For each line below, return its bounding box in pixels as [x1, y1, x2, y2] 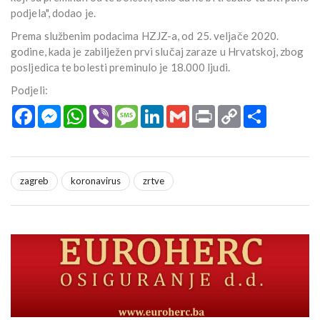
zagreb [20, 175, 49, 187]
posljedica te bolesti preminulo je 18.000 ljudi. [11, 61, 230, 74]
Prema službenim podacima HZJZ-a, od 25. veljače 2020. [11, 29, 279, 43]
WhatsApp [86, 104, 135, 117]
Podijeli [266, 104, 299, 117]
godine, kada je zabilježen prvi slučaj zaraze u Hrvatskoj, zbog [11, 45, 304, 59]
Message [138, 104, 179, 117]
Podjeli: [11, 84, 48, 97]
